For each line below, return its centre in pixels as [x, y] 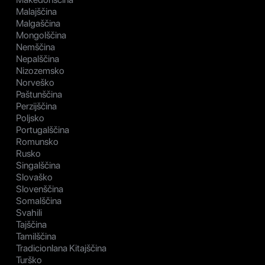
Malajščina [36, 11]
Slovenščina [40, 189]
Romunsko [37, 141]
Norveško [35, 82]
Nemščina [35, 47]
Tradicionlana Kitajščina [61, 248]
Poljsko [30, 118]
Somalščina [39, 201]
